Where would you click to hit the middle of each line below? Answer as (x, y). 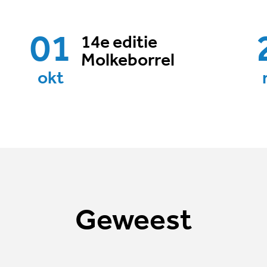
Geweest (133, 222)
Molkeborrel (128, 61)
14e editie (119, 43)
